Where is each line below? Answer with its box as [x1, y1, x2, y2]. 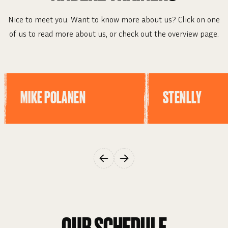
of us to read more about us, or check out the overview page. [9, 28, 219, 39]
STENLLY [163, 90, 201, 107]
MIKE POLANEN [20, 90, 86, 107]
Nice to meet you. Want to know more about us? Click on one [8, 14, 220, 25]
